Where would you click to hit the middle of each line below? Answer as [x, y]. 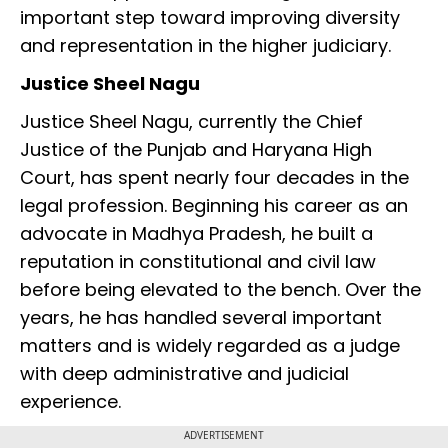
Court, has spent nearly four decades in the [214, 177]
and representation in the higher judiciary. [205, 45]
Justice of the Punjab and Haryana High [196, 149]
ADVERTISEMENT [224, 434]
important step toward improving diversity [210, 17]
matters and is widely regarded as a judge [210, 345]
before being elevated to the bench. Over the [220, 289]
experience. [70, 401]
